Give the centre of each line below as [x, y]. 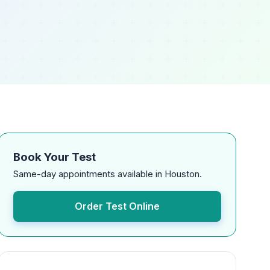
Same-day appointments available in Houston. [108, 174]
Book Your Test [55, 157]
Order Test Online [118, 206]
